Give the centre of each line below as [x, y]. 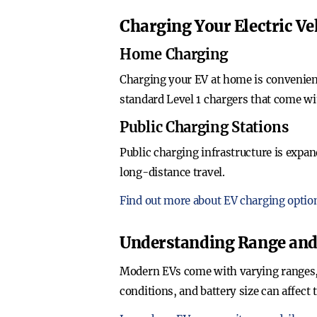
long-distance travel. [172, 172]
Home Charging [174, 54]
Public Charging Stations [204, 127]
